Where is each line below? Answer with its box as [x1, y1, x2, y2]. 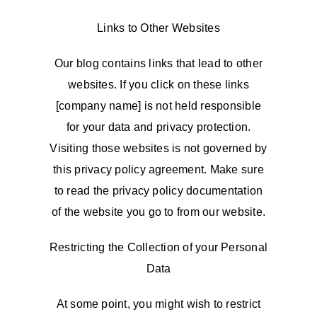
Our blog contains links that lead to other [54, 57, 263, 69]
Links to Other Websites [97, 22, 220, 34]
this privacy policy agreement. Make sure [53, 163, 264, 175]
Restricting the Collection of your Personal [49, 241, 268, 253]
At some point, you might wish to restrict [56, 298, 261, 310]
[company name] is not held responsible [55, 100, 262, 112]
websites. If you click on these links [68, 79, 249, 91]
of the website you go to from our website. [51, 206, 266, 218]
